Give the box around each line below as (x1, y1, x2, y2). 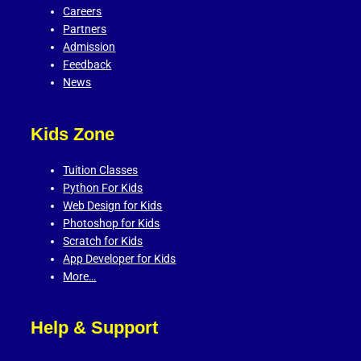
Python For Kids (63, 180, 143, 194)
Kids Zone (30, 123, 114, 144)
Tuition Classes (63, 163, 139, 176)
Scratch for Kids (63, 234, 143, 247)
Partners (63, 23, 107, 36)
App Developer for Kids (63, 251, 176, 265)
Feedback (63, 58, 112, 72)
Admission (63, 40, 116, 54)
